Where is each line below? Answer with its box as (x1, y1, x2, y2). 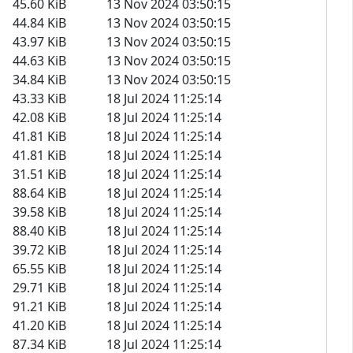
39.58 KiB (13, 203, 66, 221)
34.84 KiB (13, 70, 66, 88)
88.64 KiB (13, 184, 66, 202)
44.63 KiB (13, 51, 66, 69)
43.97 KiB (13, 32, 66, 50)
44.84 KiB (13, 13, 66, 32)
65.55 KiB (13, 259, 66, 277)
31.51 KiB (13, 165, 66, 183)
